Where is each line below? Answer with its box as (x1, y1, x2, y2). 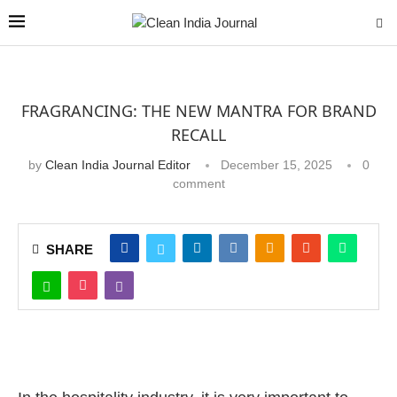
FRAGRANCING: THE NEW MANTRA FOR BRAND (20, 100, 377, 121)
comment (172, 176, 225, 191)
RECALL (171, 124, 226, 145)
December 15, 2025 (220, 158, 332, 172)
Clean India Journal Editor (44, 158, 191, 172)
